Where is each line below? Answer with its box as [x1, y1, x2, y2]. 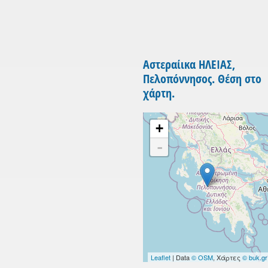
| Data [170, 252, 191, 263]
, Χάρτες [212, 252, 242, 263]
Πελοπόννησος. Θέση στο [143, 71, 261, 87]
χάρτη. [143, 85, 175, 102]
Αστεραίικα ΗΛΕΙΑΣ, [143, 56, 235, 73]
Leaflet [150, 252, 170, 263]
